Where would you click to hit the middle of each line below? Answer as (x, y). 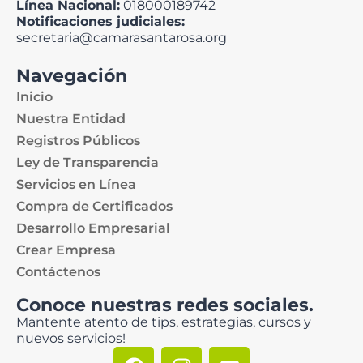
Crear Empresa (66, 250)
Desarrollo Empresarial (93, 228)
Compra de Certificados (94, 207)
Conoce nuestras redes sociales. (165, 305)
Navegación (72, 76)
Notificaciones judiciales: (100, 22)
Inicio (34, 97)
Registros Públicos (78, 141)
